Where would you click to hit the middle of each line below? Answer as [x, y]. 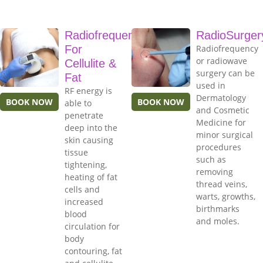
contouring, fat [93, 251]
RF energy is [88, 91]
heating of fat [91, 177]
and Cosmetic [223, 110]
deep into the [91, 128]
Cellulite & [90, 64]
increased [84, 202]
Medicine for [221, 123]
